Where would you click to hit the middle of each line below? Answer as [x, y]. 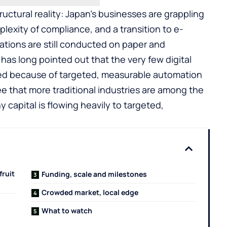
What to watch [67, 211]
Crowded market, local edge [90, 192]
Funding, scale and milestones [94, 174]
